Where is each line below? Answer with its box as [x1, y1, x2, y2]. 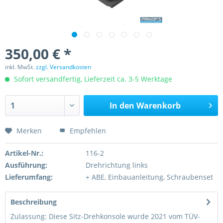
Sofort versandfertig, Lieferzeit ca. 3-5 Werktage [12, 74, 172, 84]
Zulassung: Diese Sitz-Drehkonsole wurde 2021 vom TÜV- [10, 212, 200, 221]
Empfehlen [68, 126, 106, 135]
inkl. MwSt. [5, 63, 36, 71]
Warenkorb [136, 100, 181, 111]
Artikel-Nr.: [5, 148, 43, 158]
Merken [16, 126, 42, 135]
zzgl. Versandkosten [36, 63, 91, 71]
